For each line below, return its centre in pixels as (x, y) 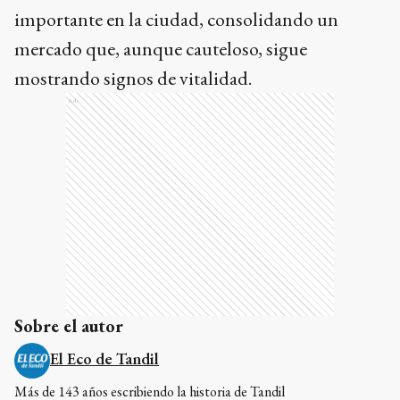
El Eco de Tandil (104, 358)
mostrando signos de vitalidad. (133, 78)
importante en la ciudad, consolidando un (176, 19)
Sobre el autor (69, 325)
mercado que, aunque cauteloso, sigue (161, 48)
